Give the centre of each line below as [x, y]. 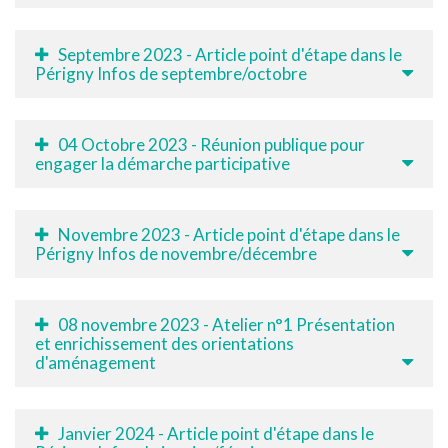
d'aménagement [95, 362]
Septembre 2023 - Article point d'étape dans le [230, 54]
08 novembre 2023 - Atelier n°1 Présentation [226, 324]
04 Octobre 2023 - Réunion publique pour [211, 144]
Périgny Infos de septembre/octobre [171, 73]
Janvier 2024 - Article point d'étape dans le [216, 433]
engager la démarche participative [162, 163]
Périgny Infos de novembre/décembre [176, 253]
